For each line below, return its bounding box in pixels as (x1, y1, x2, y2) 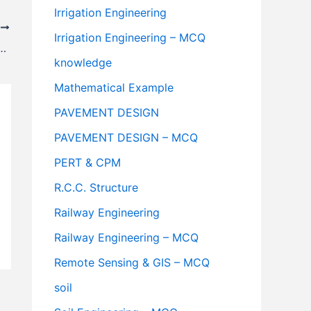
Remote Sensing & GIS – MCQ (54, 255, 210, 270)
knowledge (54, 56, 112, 70)
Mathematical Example (54, 81, 174, 95)
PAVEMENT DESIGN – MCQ (54, 131, 198, 145)
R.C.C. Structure (54, 180, 138, 195)
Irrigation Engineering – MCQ (54, 31, 205, 45)
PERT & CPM (54, 155, 121, 170)
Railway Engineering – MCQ (54, 230, 199, 245)
